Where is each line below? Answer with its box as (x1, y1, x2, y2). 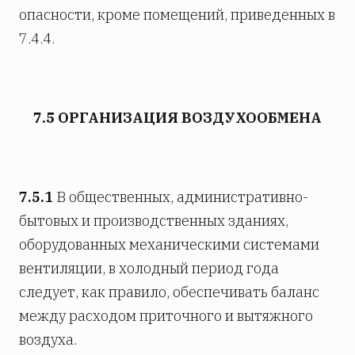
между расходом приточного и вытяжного (19, 306, 313, 325)
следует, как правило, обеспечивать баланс (19, 282, 319, 301)
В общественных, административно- (53, 187, 308, 206)
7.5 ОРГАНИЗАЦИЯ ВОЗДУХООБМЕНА (33, 108, 322, 127)
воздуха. (19, 330, 77, 349)
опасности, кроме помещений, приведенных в (19, 5, 335, 24)
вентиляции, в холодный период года (19, 258, 279, 277)
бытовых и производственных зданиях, (19, 211, 288, 230)
